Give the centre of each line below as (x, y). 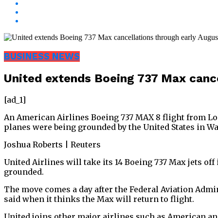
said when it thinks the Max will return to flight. (99, 199)
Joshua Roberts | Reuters (52, 144)
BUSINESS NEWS (42, 57)
